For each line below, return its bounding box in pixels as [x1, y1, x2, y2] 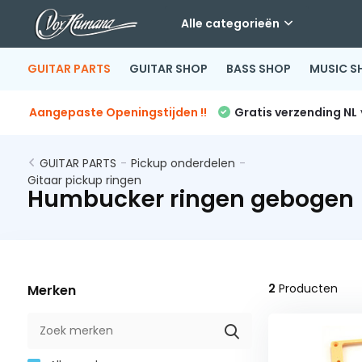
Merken [27, 281, 76, 300]
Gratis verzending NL [234, 104, 357, 120]
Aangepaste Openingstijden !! [28, 104, 207, 120]
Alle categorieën [180, 15, 280, 32]
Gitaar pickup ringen [27, 172, 141, 188]
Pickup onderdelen [130, 155, 235, 171]
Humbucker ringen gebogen [27, 183, 354, 215]
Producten [275, 280, 338, 297]
